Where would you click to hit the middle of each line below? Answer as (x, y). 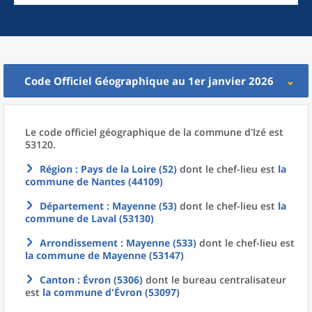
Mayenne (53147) (143, 255)
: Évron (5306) (109, 280)
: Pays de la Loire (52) (125, 169)
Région (56, 169)
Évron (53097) (147, 292)
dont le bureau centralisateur (214, 280)
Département (72, 206)
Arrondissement (79, 243)
